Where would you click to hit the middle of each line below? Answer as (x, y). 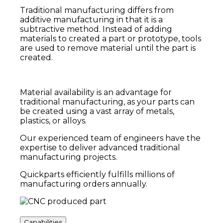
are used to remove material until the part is (108, 48)
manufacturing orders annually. (84, 184)
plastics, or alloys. (53, 121)
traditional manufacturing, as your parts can (107, 102)
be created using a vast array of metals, (97, 111)
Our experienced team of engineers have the (110, 138)
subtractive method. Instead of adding (96, 29)
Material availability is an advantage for (96, 93)
